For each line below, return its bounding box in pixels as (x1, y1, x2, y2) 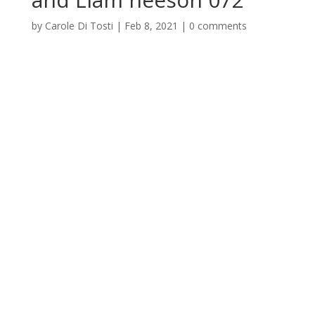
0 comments (188, 19, 247, 32)
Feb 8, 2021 (124, 19, 178, 32)
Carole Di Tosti (44, 19, 113, 32)
